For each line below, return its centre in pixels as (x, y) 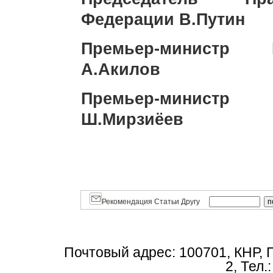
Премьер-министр (176, 49)
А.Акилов (120, 69)
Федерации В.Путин (163, 19)
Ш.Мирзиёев (132, 119)
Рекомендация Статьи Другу (151, 202)
